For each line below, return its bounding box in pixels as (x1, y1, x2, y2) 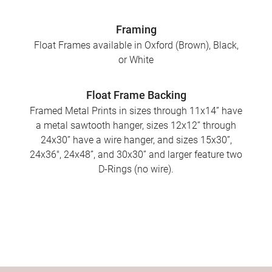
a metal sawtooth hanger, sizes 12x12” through (36, 120, 236, 132)
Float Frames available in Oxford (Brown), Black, (33, 39, 239, 52)
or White (118, 54, 154, 66)
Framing (115, 23, 157, 36)
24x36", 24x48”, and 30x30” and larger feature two (30, 149, 242, 161)
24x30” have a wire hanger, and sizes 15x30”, (40, 134, 232, 146)
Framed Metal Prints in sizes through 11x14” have (30, 105, 242, 117)
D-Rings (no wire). (98, 163, 174, 175)
